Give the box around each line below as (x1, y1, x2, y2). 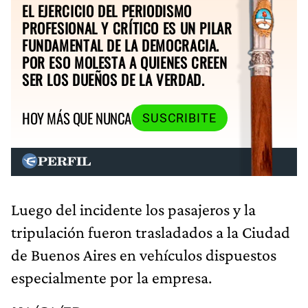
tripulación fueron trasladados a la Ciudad (11, 223, 290, 242)
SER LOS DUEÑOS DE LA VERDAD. (22, 68, 205, 90)
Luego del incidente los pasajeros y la (11, 200, 256, 219)
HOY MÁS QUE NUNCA (22, 107, 131, 129)
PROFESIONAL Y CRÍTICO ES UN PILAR (22, 16, 232, 38)
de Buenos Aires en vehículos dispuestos (11, 245, 276, 265)
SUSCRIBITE (142, 111, 217, 125)
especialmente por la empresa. (11, 268, 212, 287)
